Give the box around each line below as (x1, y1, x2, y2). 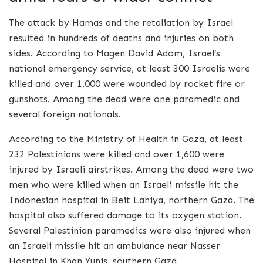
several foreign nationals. (9, 108, 121, 120)
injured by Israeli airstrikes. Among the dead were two (9, 163, 254, 175)
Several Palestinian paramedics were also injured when (9, 224, 251, 236)
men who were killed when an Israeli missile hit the (9, 178, 238, 190)
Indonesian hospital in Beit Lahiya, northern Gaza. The (9, 194, 254, 205)
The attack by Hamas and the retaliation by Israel (9, 16, 233, 28)
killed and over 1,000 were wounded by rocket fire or (9, 77, 245, 89)
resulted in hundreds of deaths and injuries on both (9, 32, 234, 43)
